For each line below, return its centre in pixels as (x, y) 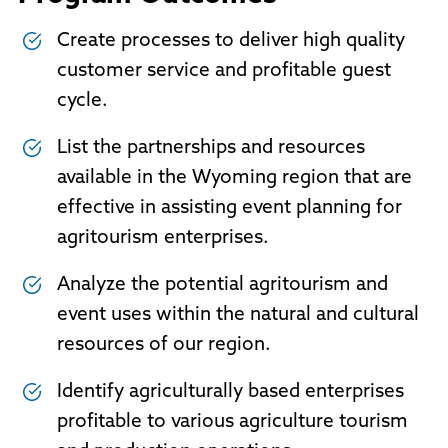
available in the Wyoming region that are (234, 179)
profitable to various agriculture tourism (232, 423)
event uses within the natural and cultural (237, 316)
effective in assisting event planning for (229, 209)
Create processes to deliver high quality (230, 42)
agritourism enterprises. (165, 239)
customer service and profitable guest (223, 72)
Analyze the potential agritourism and (222, 286)
